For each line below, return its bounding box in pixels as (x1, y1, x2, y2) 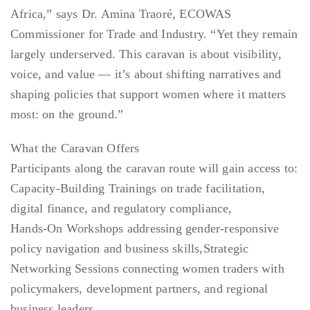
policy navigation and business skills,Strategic (10, 241, 249, 256)
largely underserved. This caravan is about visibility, (10, 47, 282, 62)
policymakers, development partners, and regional (10, 282, 268, 296)
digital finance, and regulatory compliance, (10, 201, 232, 216)
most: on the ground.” (10, 107, 124, 122)
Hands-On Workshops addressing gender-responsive (10, 221, 280, 236)
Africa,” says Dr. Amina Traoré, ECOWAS (10, 7, 232, 21)
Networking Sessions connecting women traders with (10, 262, 284, 276)
